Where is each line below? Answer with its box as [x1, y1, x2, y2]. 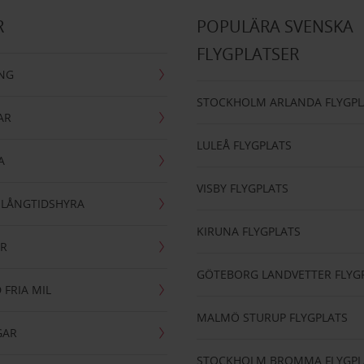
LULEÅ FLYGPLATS [197, 137, 292, 153]
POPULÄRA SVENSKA [197, 15, 354, 37]
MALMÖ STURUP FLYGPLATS [197, 310, 349, 325]
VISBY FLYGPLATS [197, 180, 289, 196]
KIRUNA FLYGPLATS [197, 223, 301, 239]
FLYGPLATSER [197, 43, 300, 65]
